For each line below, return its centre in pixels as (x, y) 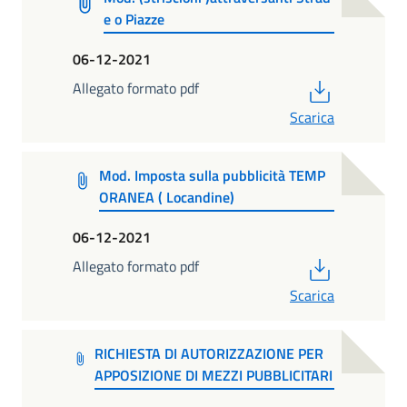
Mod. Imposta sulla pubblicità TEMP (212, 176)
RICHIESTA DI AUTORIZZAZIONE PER (209, 354)
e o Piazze (134, 20)
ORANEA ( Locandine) (166, 198)
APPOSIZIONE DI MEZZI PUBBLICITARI (214, 376)
